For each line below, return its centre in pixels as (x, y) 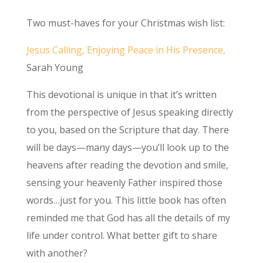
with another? (57, 253)
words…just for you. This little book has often (126, 200)
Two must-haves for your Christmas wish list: (125, 23)
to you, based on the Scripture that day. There (127, 130)
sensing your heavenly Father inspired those (124, 183)
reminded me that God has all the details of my (128, 218)
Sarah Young (55, 68)
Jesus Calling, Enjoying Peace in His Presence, (126, 50)
